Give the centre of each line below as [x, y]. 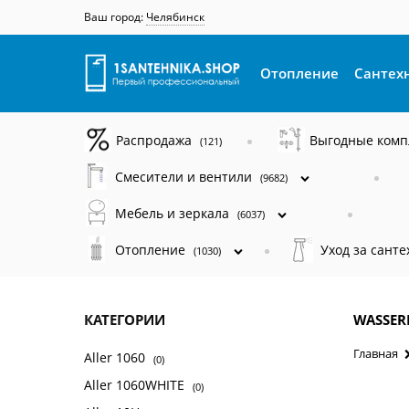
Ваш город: [114, 17]
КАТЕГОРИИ [125, 319]
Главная [376, 353]
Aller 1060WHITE [136, 385]
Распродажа [156, 140]
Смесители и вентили [185, 176]
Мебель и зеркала [174, 213]
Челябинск [175, 17]
